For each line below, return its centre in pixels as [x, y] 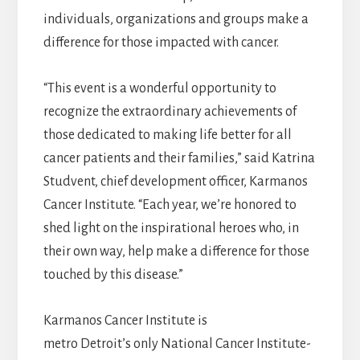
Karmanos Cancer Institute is [125, 321]
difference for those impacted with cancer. [161, 43]
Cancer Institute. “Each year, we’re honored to [170, 205]
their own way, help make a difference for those [176, 252]
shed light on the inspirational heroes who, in [171, 229]
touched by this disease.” [113, 275]
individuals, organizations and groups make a [176, 20]
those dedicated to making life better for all [167, 135]
